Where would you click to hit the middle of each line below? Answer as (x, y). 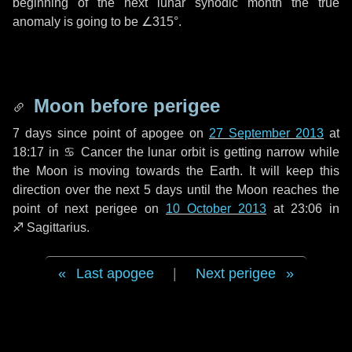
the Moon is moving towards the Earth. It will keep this (176, 171)
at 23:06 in (303, 209)
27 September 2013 (266, 133)
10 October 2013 (216, 209)
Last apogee (115, 273)
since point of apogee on (130, 133)
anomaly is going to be (77, 22)
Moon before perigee (124, 106)
